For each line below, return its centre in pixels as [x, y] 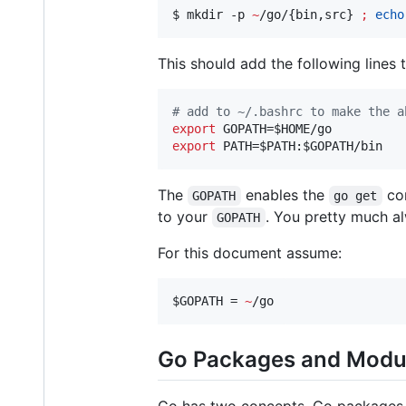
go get [356, 195]
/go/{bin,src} [310, 14]
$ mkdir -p [212, 14]
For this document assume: [250, 252]
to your [185, 216]
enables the [285, 194]
